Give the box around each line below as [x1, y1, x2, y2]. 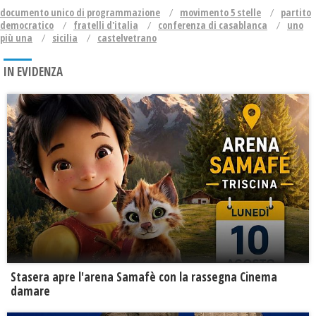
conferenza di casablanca [158, 18, 267, 32]
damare [11, 283, 50, 300]
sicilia [52, 31, 78, 45]
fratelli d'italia [73, 18, 138, 32]
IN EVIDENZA [4, 63, 63, 80]
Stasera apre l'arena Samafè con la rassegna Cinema [11, 269, 277, 286]
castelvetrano [97, 31, 157, 45]
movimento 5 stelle [180, 6, 261, 20]
